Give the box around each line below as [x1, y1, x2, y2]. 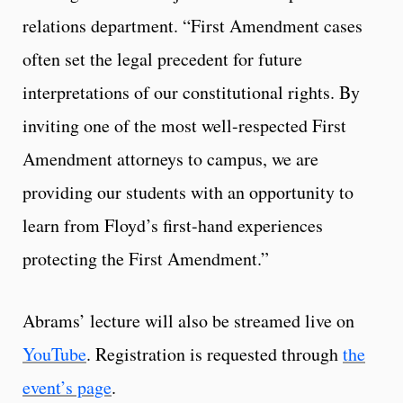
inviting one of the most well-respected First [22, 113, 346, 139]
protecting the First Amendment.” [22, 246, 275, 272]
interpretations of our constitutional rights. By [22, 80, 360, 105]
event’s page [22, 375, 112, 400]
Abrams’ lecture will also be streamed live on [22, 309, 354, 334]
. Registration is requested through [86, 342, 343, 367]
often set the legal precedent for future [22, 47, 302, 72]
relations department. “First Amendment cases [22, 13, 363, 39]
